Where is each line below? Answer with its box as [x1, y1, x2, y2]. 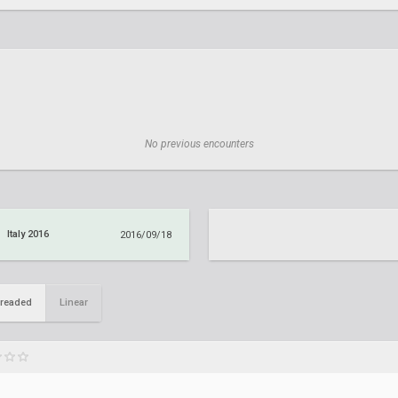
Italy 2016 [7, 228, 49, 240]
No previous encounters [144, 138, 254, 150]
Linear [60, 297, 88, 308]
